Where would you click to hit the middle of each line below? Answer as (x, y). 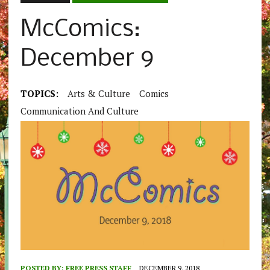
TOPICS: (39, 94)
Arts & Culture (99, 94)
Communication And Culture (79, 111)
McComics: (80, 30)
